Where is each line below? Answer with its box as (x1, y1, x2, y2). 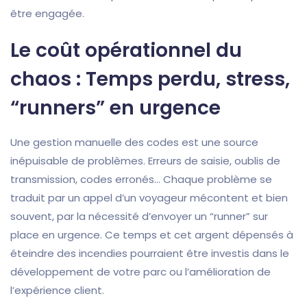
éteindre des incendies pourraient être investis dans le (10, 246, 289, 261)
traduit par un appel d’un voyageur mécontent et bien (10, 191, 288, 206)
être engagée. (10, 6, 84, 21)
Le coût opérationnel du (10, 37, 242, 64)
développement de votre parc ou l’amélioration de (10, 265, 271, 280)
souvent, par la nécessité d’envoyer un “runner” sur (10, 209, 268, 224)
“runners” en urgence (10, 95, 221, 122)
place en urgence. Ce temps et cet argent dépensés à (10, 228, 293, 243)
